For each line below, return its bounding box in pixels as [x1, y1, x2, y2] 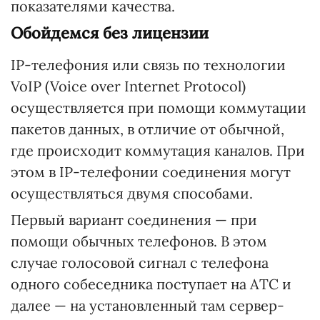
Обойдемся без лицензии [11, 23, 209, 43]
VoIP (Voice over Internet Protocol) [11, 77, 246, 95]
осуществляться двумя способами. [11, 184, 253, 202]
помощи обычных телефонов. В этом [11, 232, 267, 250]
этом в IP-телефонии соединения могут [11, 163, 291, 181]
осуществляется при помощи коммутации [11, 99, 306, 116]
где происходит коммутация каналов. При [11, 141, 305, 159]
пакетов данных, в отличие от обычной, [11, 120, 284, 138]
